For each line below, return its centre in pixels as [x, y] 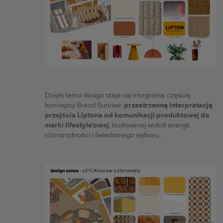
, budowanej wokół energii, [150, 125]
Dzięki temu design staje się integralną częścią [117, 95]
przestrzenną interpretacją [168, 105]
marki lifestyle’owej [77, 124]
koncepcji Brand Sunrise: [84, 105]
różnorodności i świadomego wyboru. [102, 135]
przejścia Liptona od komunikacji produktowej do [127, 114]
